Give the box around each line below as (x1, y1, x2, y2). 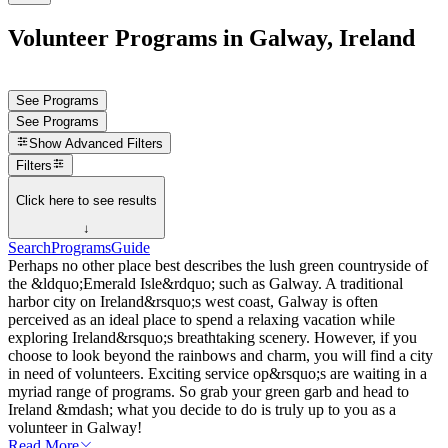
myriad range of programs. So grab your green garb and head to (8, 383, 409, 401)
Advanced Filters (65, 136, 164, 152)
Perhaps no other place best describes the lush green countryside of (8, 257, 428, 275)
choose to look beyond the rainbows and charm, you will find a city (8, 347, 433, 365)
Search (8, 239, 51, 257)
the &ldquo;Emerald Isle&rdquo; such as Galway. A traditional (8, 275, 403, 293)
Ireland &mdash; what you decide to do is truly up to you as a (8, 401, 396, 419)
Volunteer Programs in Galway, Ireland (8, 24, 415, 51)
